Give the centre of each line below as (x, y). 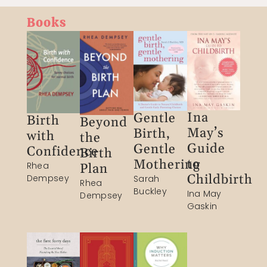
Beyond (104, 122)
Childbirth (220, 180)
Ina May (204, 194)
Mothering (167, 165)
